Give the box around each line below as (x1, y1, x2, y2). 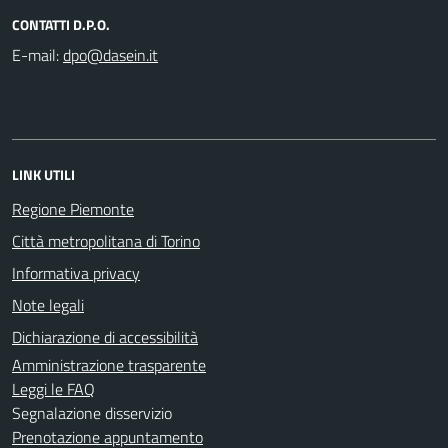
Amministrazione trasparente (12, 353, 206, 377)
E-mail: (12, 43, 59, 67)
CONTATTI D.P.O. (12, 14, 110, 35)
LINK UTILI (12, 164, 75, 185)
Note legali (12, 293, 84, 317)
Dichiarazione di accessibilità (12, 325, 198, 349)
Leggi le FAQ (12, 377, 95, 401)
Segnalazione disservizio (12, 401, 172, 425)
